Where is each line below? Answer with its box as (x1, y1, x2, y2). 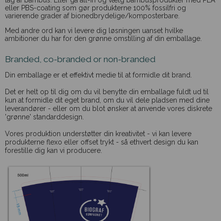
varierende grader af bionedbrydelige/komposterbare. (5, 11, 180, 20)
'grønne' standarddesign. (5, 112, 84, 121)
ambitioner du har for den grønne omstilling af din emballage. (5, 34, 202, 42)
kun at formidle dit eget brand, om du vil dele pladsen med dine (5, 96, 210, 104)
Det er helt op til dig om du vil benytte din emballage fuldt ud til (5, 87, 209, 96)
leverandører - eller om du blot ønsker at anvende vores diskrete (5, 104, 212, 112)
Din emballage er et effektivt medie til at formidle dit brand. (5, 71, 192, 79)
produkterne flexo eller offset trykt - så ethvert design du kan (5, 138, 198, 146)
